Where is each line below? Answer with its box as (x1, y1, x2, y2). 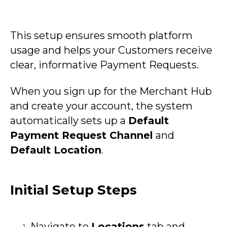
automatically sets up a (10, 115, 126, 127)
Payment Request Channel (10, 129, 153, 141)
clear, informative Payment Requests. (10, 59, 199, 71)
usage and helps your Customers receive (10, 44, 212, 56)
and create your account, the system (10, 100, 193, 112)
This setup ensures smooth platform (10, 29, 193, 42)
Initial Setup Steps (10, 182, 137, 198)
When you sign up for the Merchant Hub (10, 85, 212, 97)
